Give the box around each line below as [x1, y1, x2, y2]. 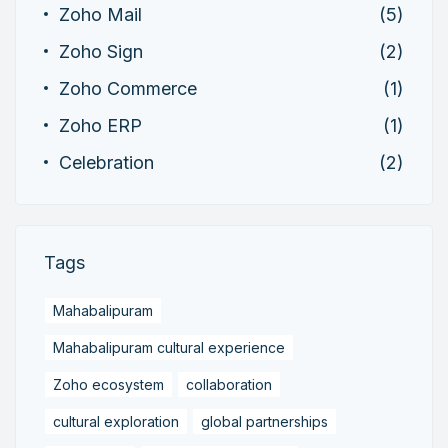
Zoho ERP [59, 114, 142, 136]
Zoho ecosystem [53, 375, 164, 393]
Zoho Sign [59, 40, 143, 62]
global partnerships [201, 412, 328, 430]
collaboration [186, 375, 272, 393]
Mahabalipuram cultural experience [53, 338, 285, 356]
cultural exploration [53, 412, 179, 430]
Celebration [59, 151, 154, 173]
